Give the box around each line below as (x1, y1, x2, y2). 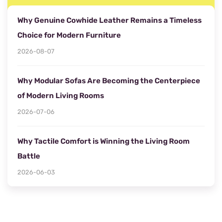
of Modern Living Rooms (17, 91, 104, 100)
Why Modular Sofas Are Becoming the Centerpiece (17, 76, 200, 85)
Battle (17, 152, 40, 161)
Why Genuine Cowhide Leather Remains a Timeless (17, 16, 202, 25)
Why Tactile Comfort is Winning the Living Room (17, 137, 190, 146)
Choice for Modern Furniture (17, 31, 121, 40)
